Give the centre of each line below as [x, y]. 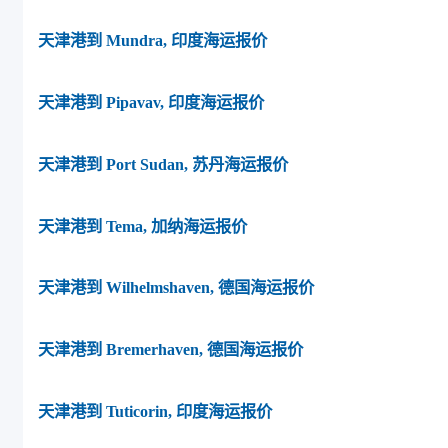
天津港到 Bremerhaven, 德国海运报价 [170, 350]
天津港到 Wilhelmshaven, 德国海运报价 [176, 288]
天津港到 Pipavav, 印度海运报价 [151, 103]
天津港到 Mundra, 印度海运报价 [152, 41]
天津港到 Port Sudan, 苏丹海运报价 [163, 164]
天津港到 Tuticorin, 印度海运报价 [155, 411]
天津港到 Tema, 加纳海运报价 [142, 226]
